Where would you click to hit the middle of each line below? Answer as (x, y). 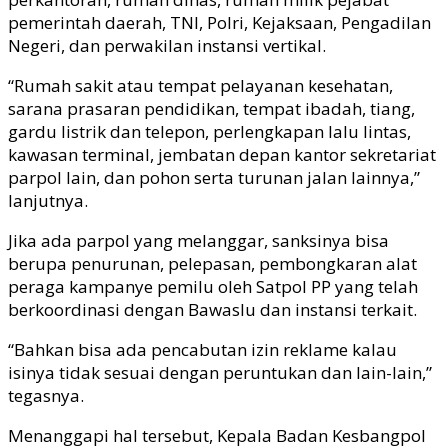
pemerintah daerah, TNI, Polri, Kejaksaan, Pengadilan (219, 22)
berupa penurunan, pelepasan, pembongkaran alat (212, 263)
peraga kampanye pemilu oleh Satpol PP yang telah (213, 286)
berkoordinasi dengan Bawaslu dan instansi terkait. (214, 309)
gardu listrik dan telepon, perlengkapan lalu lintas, (209, 131)
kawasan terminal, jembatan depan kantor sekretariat (222, 154)
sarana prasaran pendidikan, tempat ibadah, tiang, (211, 108)
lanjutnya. (48, 200)
